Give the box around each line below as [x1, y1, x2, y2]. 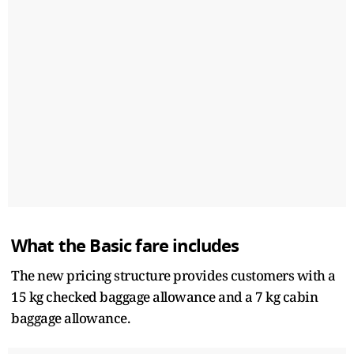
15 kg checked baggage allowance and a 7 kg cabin [11, 287, 318, 306]
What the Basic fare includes [11, 232, 239, 259]
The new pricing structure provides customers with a [11, 265, 336, 284]
